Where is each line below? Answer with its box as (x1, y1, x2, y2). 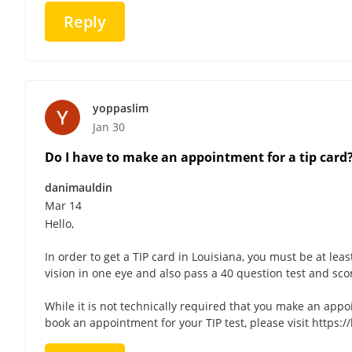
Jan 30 (93, 119, 125, 134)
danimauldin (45, 179, 112, 195)
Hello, (45, 215, 74, 231)
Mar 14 (45, 197, 82, 213)
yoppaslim (93, 100, 148, 115)
